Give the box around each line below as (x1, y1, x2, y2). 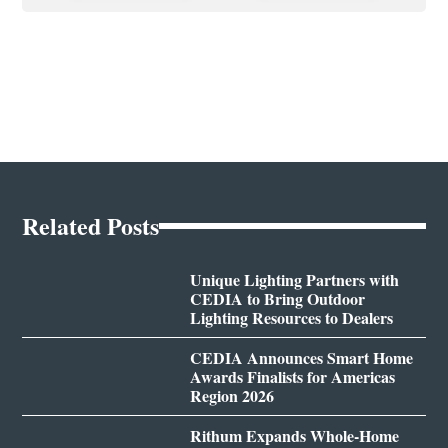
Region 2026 (189, 383, 274, 407)
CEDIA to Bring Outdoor (189, 286, 365, 310)
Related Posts (22, 207, 160, 243)
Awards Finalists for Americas (189, 364, 395, 388)
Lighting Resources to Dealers (189, 305, 393, 329)
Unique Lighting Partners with (189, 267, 399, 291)
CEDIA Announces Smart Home (189, 345, 413, 369)
